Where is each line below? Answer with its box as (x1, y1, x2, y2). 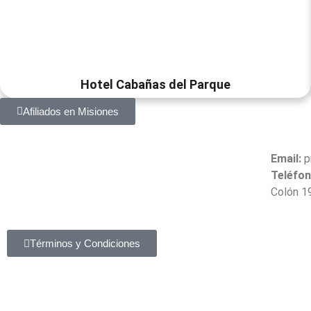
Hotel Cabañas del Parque (81, 76, 230, 92)
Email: (270, 151, 301, 165)
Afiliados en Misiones (23, 105, 119, 117)
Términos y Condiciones (30, 237, 140, 250)
